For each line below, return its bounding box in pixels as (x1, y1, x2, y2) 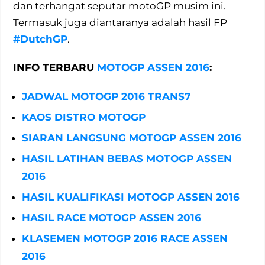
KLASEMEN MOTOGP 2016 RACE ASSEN (22, 232, 228, 245)
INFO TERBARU (13, 62, 98, 74)
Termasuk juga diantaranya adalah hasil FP (13, 17, 228, 29)
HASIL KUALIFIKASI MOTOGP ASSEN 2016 (22, 191, 240, 203)
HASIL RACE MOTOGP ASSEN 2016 (22, 212, 202, 224)
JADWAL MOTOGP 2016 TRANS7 (22, 91, 192, 103)
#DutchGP (13, 33, 68, 46)
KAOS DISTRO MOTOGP (22, 111, 146, 124)
